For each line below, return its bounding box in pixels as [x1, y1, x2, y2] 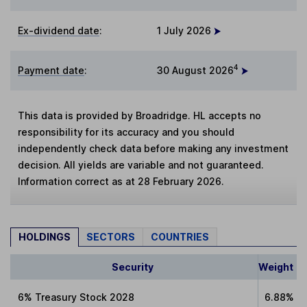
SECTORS [86, 230, 135, 243]
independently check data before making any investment [18, 142, 289, 154]
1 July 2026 [157, 24, 214, 36]
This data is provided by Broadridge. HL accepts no [18, 109, 262, 121]
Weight [258, 260, 294, 273]
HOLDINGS [19, 230, 71, 243]
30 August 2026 [157, 64, 234, 76]
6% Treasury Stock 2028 [18, 291, 135, 303]
